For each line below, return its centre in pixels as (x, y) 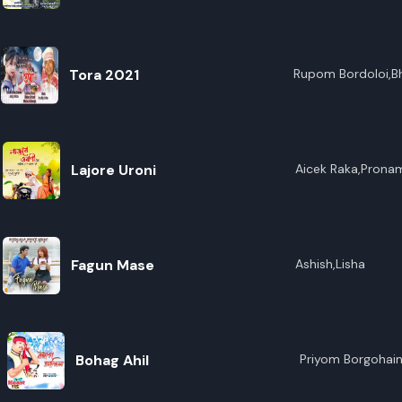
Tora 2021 (104, 75)
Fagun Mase (112, 265)
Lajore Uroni (113, 170)
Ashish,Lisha (330, 264)
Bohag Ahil (112, 360)
